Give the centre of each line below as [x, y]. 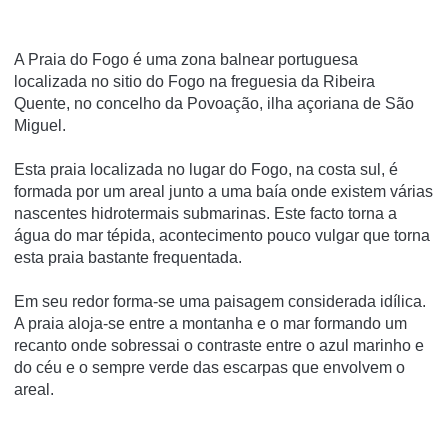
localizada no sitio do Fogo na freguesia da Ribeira [194, 81]
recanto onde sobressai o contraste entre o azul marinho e [219, 345]
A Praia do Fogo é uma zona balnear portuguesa [186, 59]
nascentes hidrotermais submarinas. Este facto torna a [205, 213]
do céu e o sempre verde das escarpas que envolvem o [209, 367]
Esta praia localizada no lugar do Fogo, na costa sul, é [206, 169]
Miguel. [40, 125]
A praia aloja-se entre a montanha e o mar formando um [210, 323]
